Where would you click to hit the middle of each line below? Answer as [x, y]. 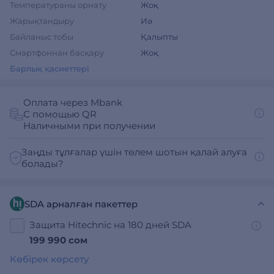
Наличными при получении [89, 126]
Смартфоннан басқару [57, 53]
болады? [43, 164]
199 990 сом [58, 240]
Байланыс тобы [42, 37]
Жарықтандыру [42, 21]
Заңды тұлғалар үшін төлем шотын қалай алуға [135, 152]
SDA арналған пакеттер [81, 204]
